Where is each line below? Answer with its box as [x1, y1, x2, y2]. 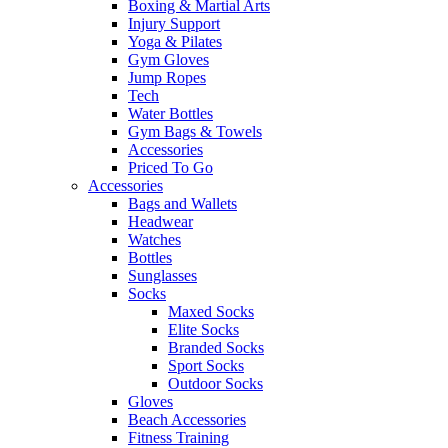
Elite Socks [168, 321, 239, 339]
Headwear [128, 213, 193, 231]
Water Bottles [128, 105, 213, 123]
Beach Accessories [128, 411, 246, 429]
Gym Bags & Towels [128, 123, 262, 141]
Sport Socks [168, 357, 244, 375]
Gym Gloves [128, 51, 209, 69]
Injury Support [128, 15, 220, 33]
